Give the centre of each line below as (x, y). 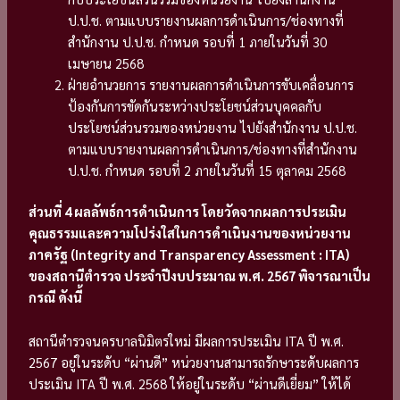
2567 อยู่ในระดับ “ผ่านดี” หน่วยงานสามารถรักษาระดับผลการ (194, 362)
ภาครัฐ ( (52, 254)
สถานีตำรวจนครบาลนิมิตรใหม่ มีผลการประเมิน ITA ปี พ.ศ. (187, 341)
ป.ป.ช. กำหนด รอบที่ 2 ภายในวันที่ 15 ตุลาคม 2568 (207, 170)
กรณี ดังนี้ (56, 296)
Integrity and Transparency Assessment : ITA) (212, 254)
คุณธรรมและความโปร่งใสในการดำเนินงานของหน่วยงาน (190, 232)
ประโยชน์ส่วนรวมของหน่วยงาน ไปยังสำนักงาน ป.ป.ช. (213, 127)
